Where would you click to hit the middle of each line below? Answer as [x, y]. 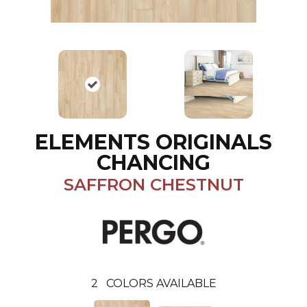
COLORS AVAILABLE [161, 284]
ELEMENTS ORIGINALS [153, 143]
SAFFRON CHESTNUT [153, 185]
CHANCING [153, 163]
